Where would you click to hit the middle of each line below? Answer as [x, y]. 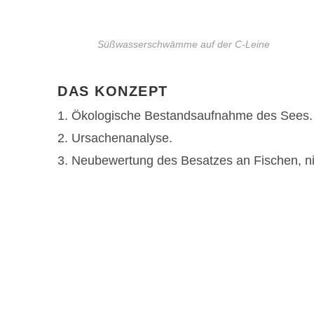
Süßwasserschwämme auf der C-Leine [183, 44]
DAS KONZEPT [113, 91]
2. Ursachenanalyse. [115, 138]
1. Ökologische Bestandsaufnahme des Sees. [185, 115]
